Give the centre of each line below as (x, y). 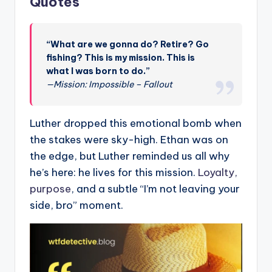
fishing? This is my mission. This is (121, 57)
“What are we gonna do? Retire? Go (128, 44)
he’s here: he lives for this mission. (114, 172)
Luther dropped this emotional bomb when (136, 123)
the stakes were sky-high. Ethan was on (129, 139)
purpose (50, 189)
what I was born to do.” (98, 71)
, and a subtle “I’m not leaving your (155, 189)
